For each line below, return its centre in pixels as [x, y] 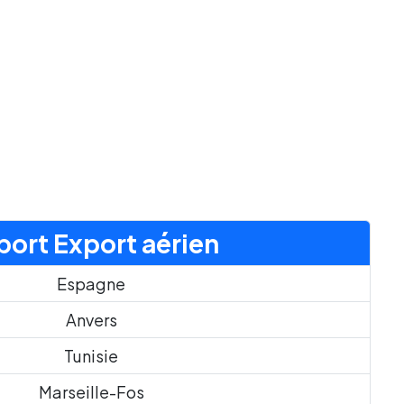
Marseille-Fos [91, 392]
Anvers [91, 320]
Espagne [91, 284]
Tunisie [91, 356]
